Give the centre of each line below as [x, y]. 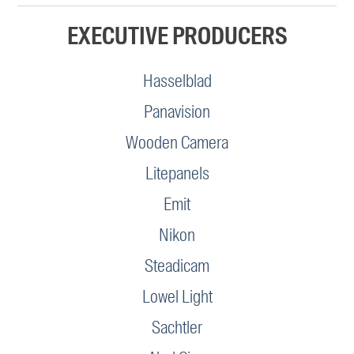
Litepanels [177, 173]
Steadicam [177, 265]
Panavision [177, 111]
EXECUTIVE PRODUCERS [177, 36]
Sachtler [177, 327]
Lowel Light [177, 296]
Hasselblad [177, 81]
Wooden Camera [177, 142]
